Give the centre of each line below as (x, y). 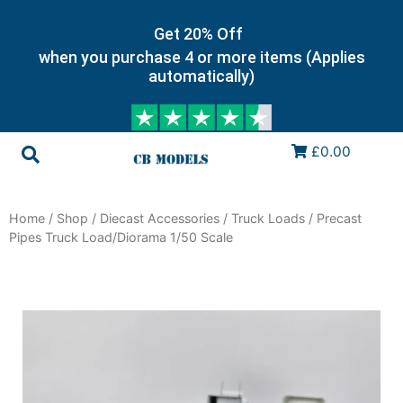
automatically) (201, 76)
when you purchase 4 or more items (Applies (201, 57)
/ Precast (333, 219)
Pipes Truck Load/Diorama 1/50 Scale (121, 237)
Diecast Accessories (160, 219)
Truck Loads (268, 219)
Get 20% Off (198, 33)
